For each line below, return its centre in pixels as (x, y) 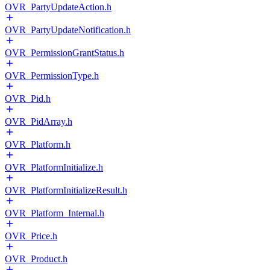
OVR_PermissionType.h (52, 76)
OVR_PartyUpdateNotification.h (68, 30)
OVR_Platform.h (38, 144)
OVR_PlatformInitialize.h (54, 167)
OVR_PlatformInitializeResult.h (66, 190)
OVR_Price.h (31, 236)
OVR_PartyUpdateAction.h (58, 7)
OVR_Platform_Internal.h (55, 213)
